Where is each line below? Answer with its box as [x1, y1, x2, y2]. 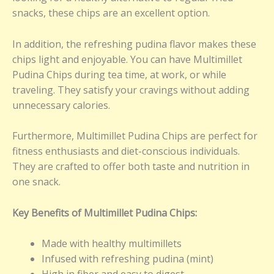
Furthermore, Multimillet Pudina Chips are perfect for [12, 129, 257, 143]
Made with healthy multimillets [42, 237, 182, 251]
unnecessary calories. [12, 98, 110, 112]
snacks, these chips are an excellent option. [12, 6, 210, 20]
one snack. [12, 175, 61, 189]
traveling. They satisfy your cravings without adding [12, 83, 250, 97]
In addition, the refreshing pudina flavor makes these [12, 37, 256, 51]
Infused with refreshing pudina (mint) [42, 252, 213, 266]
